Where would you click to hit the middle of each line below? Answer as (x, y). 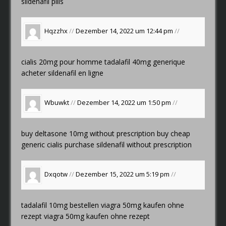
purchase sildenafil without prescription (127, 144)
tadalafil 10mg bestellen (61, 205)
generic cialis (42, 144)
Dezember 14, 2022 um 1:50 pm (125, 103)
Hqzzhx (56, 31)
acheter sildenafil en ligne (63, 73)
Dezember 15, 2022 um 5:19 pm (124, 174)
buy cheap (174, 133)
